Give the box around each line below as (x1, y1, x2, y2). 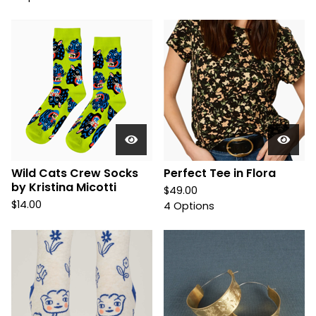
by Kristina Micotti (11, 179, 116, 195)
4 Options (164, 199, 214, 213)
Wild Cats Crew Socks (11, 165, 138, 181)
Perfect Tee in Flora (164, 165, 276, 181)
